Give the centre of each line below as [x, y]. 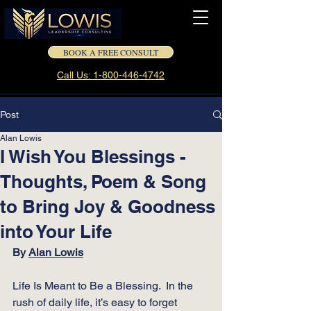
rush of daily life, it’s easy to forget [96, 302]
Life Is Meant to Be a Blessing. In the [104, 286]
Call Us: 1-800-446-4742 [111, 75]
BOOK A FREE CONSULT [111, 52]
